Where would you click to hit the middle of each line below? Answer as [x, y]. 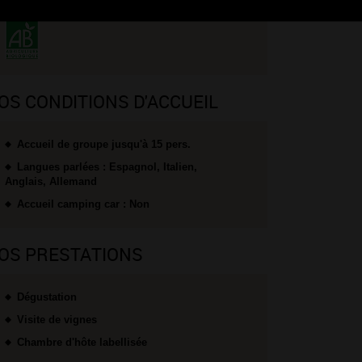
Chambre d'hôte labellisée [82, 342]
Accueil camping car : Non [83, 204]
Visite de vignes [57, 320]
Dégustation [47, 297]
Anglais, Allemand [51, 181]
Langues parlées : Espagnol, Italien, [107, 167]
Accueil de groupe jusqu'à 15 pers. [104, 144]
